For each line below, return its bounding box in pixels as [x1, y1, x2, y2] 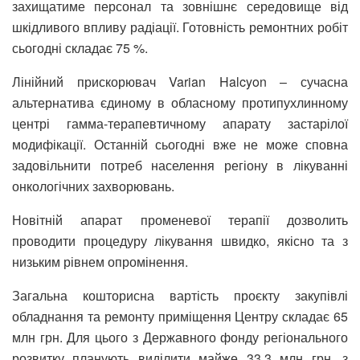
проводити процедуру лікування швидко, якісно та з [12, 231, 348, 251]
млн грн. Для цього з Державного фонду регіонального [12, 328, 348, 347]
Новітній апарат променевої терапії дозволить [12, 211, 348, 230]
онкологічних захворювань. [12, 177, 174, 196]
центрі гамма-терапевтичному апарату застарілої [12, 114, 348, 133]
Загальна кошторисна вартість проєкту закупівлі [12, 286, 348, 305]
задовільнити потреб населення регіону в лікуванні [12, 156, 348, 175]
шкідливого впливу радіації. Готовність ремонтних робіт [12, 18, 348, 37]
